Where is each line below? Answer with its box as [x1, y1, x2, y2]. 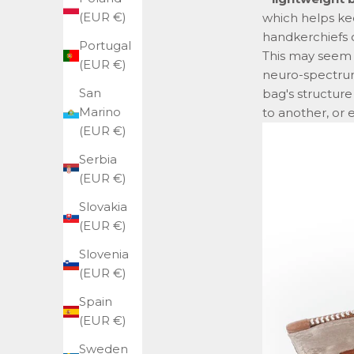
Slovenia [79, 247, 129, 262]
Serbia [79, 152, 117, 168]
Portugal [79, 38, 131, 54]
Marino [79, 104, 121, 120]
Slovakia [79, 199, 127, 215]
